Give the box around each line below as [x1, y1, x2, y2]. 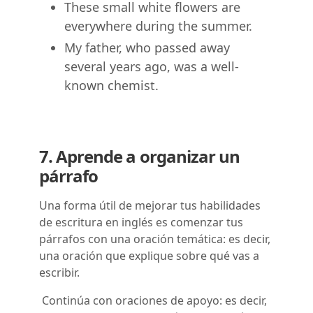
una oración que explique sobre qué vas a [39, 248, 259, 264]
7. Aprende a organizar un [39, 145, 240, 168]
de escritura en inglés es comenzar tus [39, 214, 243, 231]
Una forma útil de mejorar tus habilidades [39, 198, 261, 214]
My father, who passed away [64, 39, 230, 57]
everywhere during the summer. [64, 17, 252, 34]
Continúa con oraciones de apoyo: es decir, [42, 293, 267, 309]
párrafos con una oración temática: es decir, [39, 231, 270, 247]
